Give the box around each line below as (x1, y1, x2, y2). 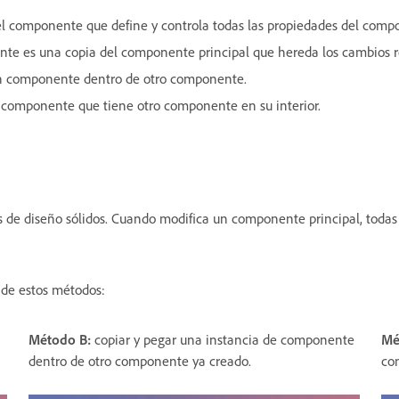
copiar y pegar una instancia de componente (94, 330, 354, 348)
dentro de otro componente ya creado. (28, 351, 251, 370)
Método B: (28, 330, 94, 348)
